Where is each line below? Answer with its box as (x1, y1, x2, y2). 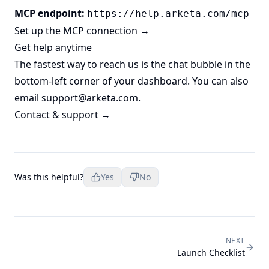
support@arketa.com (41, 91, 138, 105)
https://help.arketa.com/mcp (87, 8, 249, 20)
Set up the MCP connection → (14, 24, 150, 38)
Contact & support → (14, 108, 110, 122)
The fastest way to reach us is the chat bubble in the (14, 58, 250, 71)
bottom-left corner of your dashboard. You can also (14, 74, 249, 88)
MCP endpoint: (14, 7, 85, 20)
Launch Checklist (177, 247, 245, 259)
